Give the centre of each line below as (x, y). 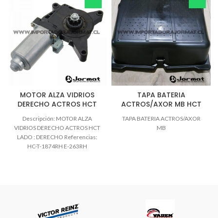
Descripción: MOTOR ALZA (57, 119)
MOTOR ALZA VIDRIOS (57, 95)
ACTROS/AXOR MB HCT (161, 104)
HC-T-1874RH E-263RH (57, 146)
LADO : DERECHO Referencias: (57, 137)
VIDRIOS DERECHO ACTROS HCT (57, 128)
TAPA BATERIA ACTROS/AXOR (161, 119)
